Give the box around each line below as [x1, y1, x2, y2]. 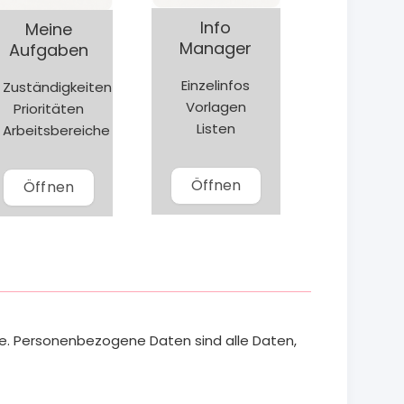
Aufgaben [9, 39, 89, 62]
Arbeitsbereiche [2, 121, 110, 141]
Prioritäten [14, 99, 85, 119]
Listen [196, 119, 235, 139]
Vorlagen [185, 97, 246, 117]
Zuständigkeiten [2, 78, 112, 97]
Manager [179, 37, 252, 60]
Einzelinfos [181, 76, 251, 96]
